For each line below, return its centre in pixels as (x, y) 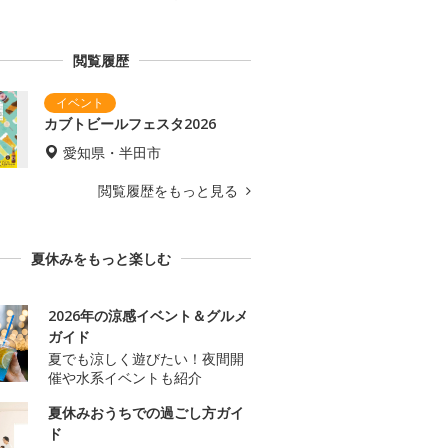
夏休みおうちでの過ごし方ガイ (146, 413)
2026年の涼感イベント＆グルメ (148, 316)
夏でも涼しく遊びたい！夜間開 (146, 359)
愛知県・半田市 (112, 153)
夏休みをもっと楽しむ (101, 259)
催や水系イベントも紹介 (125, 378)
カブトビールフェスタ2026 (130, 124)
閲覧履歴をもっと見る (170, 191)
